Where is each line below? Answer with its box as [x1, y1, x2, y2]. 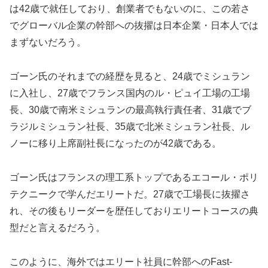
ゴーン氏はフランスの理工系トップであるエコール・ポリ [10, 172, 258, 182]
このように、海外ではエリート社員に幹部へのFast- [10, 256, 232, 267]
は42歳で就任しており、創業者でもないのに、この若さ [10, 4, 250, 14]
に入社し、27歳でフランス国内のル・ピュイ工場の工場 [10, 87, 250, 98]
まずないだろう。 [10, 37, 86, 48]
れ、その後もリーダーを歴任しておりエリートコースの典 [10, 205, 258, 216]
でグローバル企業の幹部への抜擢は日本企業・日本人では [10, 20, 258, 31]
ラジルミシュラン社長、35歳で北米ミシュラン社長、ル [10, 121, 250, 132]
